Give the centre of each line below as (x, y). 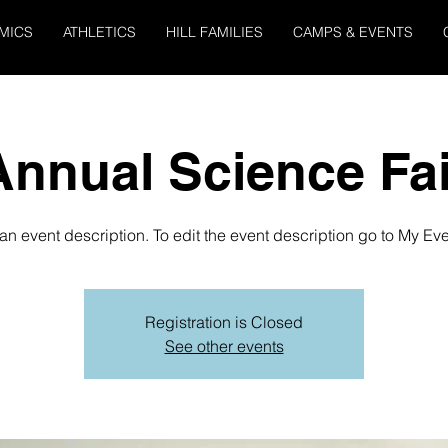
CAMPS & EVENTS (353, 32)
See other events (224, 345)
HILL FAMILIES (214, 32)
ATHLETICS (99, 32)
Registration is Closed (224, 321)
